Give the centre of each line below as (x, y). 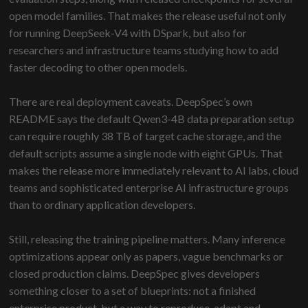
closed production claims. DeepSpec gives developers (135, 274)
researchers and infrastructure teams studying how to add (144, 50)
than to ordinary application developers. (102, 205)
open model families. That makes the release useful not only (148, 16)
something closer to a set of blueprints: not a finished (133, 291)
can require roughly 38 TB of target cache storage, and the (145, 136)
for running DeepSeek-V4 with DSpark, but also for (128, 33)
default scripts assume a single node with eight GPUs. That (146, 153)
